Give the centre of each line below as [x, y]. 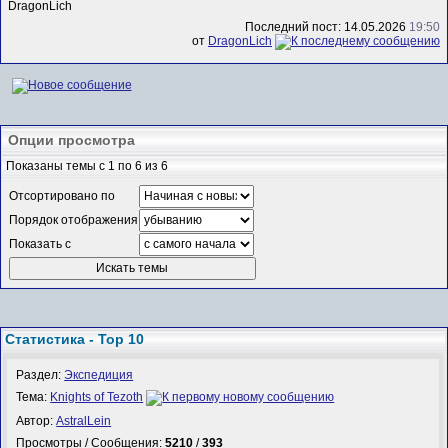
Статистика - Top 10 [74, 339]
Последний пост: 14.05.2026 [327, 27]
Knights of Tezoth [97, 397]
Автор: [36, 421]
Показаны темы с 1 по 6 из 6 [87, 165]
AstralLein [84, 421]
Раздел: [40, 374]
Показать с [40, 243]
